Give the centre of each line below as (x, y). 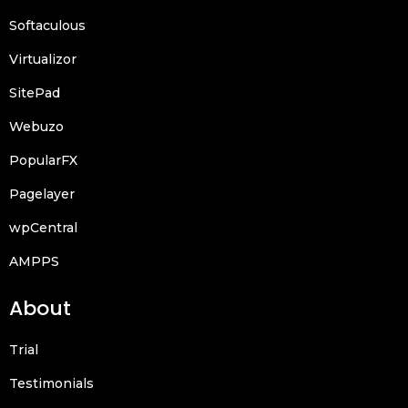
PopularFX (43, 161)
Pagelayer (42, 194)
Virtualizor (43, 60)
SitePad (35, 93)
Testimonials (51, 384)
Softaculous (47, 26)
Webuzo (36, 127)
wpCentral (43, 228)
